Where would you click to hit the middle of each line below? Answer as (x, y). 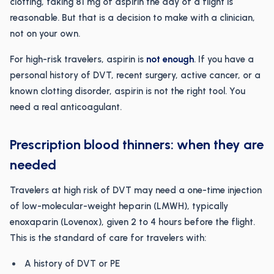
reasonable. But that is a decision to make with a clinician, (132, 18)
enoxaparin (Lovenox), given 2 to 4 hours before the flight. (132, 222)
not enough (170, 59)
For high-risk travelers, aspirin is (78, 59)
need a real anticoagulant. (66, 107)
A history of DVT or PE (72, 264)
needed (33, 165)
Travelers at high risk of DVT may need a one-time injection (136, 190)
